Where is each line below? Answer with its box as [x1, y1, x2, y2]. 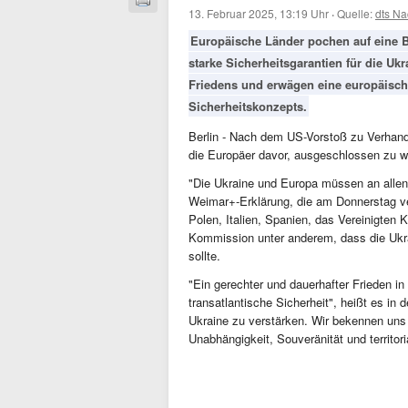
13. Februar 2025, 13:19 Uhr [189, 5, 329, 21]
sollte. [189, 247, 220, 264]
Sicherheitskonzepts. [189, 97, 307, 115]
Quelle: [337, 5, 375, 21]
